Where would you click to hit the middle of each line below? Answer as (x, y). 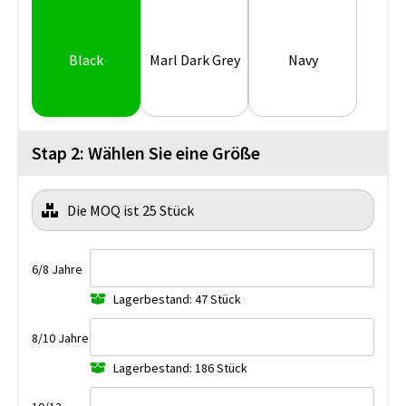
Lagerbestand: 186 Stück (180, 367)
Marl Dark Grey (194, 60)
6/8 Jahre (57, 269)
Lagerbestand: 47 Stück (177, 299)
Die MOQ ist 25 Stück (130, 210)
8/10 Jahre (60, 338)
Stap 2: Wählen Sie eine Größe (146, 152)
